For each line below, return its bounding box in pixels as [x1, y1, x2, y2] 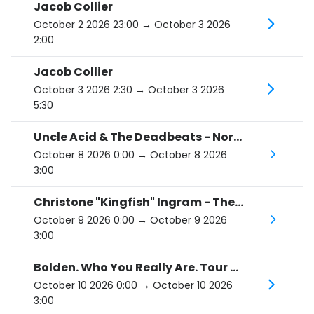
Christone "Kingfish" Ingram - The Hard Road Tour [235, 194, 243, 210]
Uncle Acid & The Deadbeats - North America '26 [233, 129, 242, 145]
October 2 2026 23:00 [34, 18, 139, 32]
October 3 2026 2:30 [34, 83, 132, 97]
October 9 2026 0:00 [34, 213, 135, 227]
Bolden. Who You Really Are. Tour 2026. [230, 259, 238, 275]
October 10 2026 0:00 [34, 278, 137, 292]
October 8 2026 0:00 [34, 148, 135, 162]
